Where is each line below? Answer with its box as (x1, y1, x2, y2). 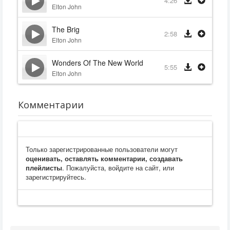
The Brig (52, 24, 80, 34)
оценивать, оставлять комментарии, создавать (26, 154, 183, 163)
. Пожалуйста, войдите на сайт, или (62, 163, 174, 172)
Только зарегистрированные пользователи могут (26, 144, 178, 154)
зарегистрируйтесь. (26, 172, 86, 182)
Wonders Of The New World (52, 57, 143, 68)
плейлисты (26, 163, 62, 172)
